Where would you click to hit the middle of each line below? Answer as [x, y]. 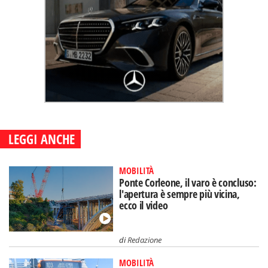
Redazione [145, 240]
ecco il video [144, 205]
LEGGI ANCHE [42, 139]
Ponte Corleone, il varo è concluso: [188, 182]
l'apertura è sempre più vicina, [179, 194]
